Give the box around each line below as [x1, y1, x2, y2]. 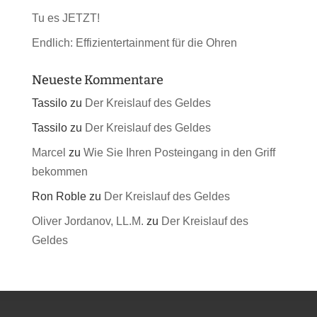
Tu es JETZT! [31, 12, 100, 25]
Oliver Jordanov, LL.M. [31, 215, 144, 228]
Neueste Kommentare [31, 72, 163, 88]
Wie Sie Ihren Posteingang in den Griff [83, 146, 275, 159]
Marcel [31, 146, 66, 159]
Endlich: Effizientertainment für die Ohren [31, 37, 237, 50]
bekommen [31, 166, 88, 178]
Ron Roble [31, 190, 86, 203]
